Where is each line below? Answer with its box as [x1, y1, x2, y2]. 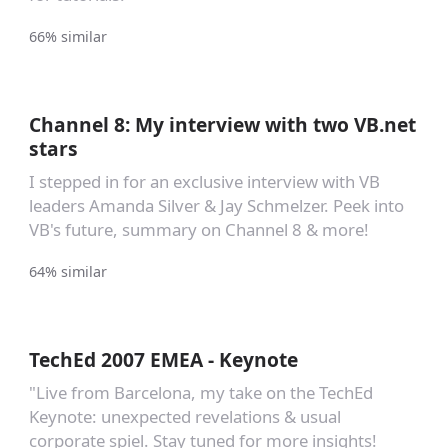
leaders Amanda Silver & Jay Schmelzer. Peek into [28, 194, 404, 218]
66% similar [28, 26, 107, 46]
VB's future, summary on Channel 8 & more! [28, 218, 369, 242]
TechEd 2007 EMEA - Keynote [28, 345, 298, 373]
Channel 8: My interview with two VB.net [28, 110, 416, 138]
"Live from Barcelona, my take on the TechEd [28, 381, 373, 405]
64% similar [28, 261, 107, 281]
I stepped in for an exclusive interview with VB [28, 170, 380, 194]
